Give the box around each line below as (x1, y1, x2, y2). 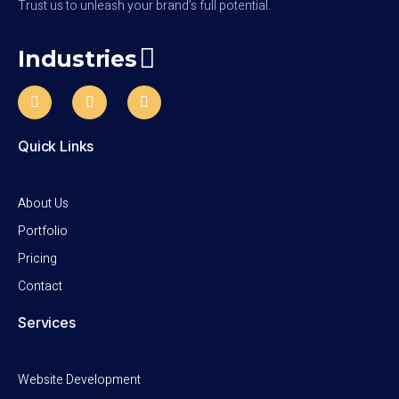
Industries (18, 45, 137, 72)
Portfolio (18, 222, 68, 241)
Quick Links (18, 137, 94, 156)
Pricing (18, 249, 57, 269)
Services (18, 313, 76, 332)
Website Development (18, 370, 141, 390)
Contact (18, 277, 62, 297)
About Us (18, 194, 69, 214)
